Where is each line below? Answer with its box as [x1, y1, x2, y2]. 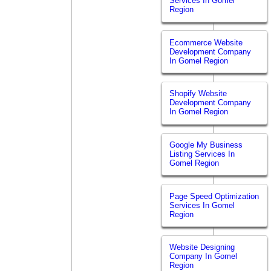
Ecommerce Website [169, 38, 243, 47]
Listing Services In [169, 149, 235, 159]
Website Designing [169, 243, 235, 252]
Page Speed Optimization [169, 191, 260, 201]
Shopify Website [169, 89, 227, 99]
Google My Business [169, 140, 243, 150]
